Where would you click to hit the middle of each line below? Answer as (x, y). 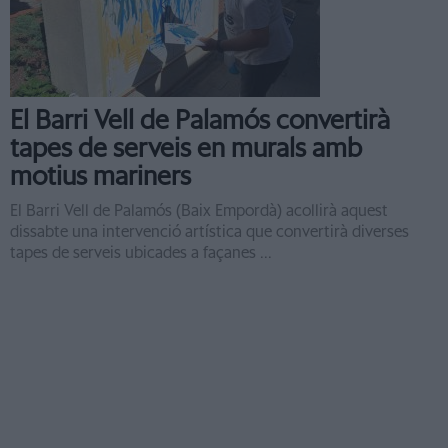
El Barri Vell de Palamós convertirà (200, 121)
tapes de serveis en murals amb (186, 149)
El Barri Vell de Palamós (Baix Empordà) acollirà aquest (199, 211)
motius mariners (100, 177)
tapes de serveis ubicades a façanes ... (141, 253)
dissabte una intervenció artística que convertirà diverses (209, 232)
